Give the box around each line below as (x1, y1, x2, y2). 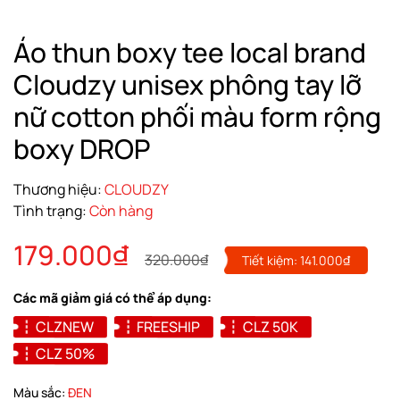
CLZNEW (36, 316, 94, 337)
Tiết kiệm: (242, 251, 300, 269)
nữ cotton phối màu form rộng (13, 97, 381, 135)
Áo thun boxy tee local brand (13, 33, 366, 71)
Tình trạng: (13, 200, 87, 221)
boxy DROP (13, 129, 150, 167)
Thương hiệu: (13, 179, 102, 199)
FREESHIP (137, 316, 200, 337)
